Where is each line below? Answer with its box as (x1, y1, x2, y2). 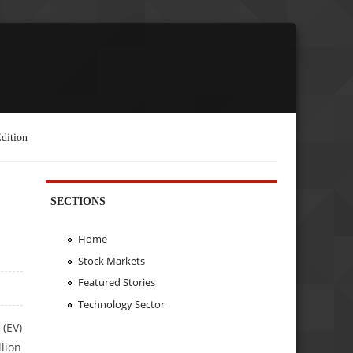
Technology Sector (77, 297, 165, 312)
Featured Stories (77, 275, 155, 290)
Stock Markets (77, 253, 145, 268)
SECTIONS (50, 194, 106, 207)
